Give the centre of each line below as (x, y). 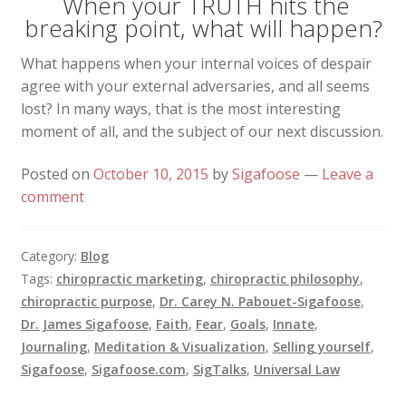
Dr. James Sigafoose (84, 324)
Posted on (57, 174)
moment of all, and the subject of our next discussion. (202, 131)
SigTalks (219, 369)
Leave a (347, 174)
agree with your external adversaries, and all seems (195, 86)
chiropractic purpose (86, 301)
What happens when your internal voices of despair (196, 63)
